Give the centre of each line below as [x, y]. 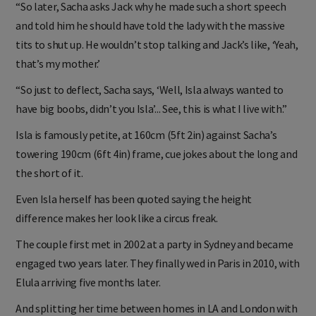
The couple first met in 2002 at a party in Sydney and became [154, 255]
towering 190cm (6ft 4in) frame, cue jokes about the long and [157, 165]
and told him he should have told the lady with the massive [150, 36]
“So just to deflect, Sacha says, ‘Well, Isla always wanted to [150, 101]
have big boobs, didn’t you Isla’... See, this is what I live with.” [151, 120]
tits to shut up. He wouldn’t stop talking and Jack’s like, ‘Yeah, [157, 55]
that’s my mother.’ [58, 74]
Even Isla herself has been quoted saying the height [134, 210]
